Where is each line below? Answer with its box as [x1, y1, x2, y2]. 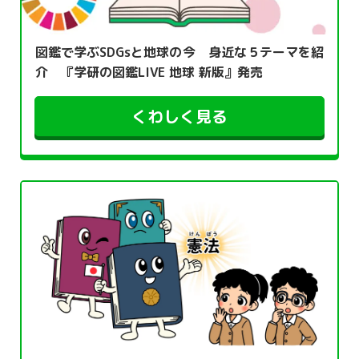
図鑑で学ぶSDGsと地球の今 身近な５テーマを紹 [35, 43, 324, 62]
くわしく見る [131, 105, 228, 128]
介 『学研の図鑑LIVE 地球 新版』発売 [35, 63, 263, 82]
